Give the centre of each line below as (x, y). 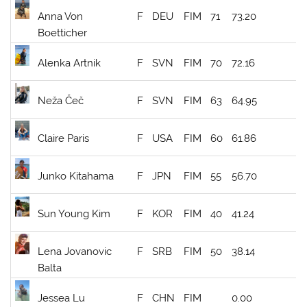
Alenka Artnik (70, 63)
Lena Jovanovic (75, 251)
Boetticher (63, 33)
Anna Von (61, 16)
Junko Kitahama (76, 176)
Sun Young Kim (74, 213)
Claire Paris (64, 138)
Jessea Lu (62, 298)
